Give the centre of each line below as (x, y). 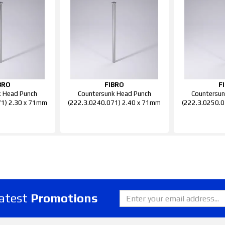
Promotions (64, 198)
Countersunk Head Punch (114, 94)
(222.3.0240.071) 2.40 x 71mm (115, 103)
